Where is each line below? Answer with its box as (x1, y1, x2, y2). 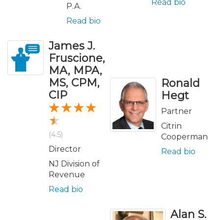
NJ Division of (49, 159, 100, 168)
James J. (49, 39, 95, 53)
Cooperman (161, 132, 208, 141)
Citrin (161, 121, 182, 131)
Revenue (49, 169, 85, 179)
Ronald (161, 76, 200, 90)
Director (49, 144, 81, 154)
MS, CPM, (49, 76, 100, 89)
